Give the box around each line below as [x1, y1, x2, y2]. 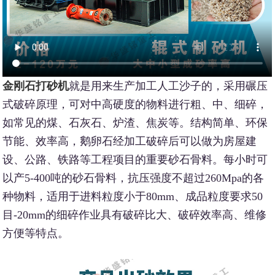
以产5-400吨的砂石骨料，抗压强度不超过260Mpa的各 [2, 172, 265, 185]
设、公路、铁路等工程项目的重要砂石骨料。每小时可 [2, 153, 268, 166]
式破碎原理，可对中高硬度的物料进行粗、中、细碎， [2, 98, 268, 111]
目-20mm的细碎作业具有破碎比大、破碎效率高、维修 [2, 209, 267, 222]
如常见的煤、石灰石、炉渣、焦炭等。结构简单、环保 [2, 117, 268, 130]
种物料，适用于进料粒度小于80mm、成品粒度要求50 [2, 190, 263, 203]
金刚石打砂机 [2, 80, 69, 93]
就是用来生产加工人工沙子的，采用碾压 [69, 80, 268, 93]
